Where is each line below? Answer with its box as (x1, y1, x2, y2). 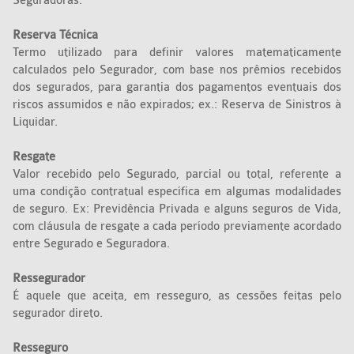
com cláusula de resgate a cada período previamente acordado (13, 220, 341, 234)
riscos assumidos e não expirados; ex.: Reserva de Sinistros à (13, 98, 341, 112)
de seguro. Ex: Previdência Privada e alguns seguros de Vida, (13, 202, 341, 217)
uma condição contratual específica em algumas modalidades (13, 185, 341, 199)
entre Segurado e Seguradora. (13, 237, 174, 251)
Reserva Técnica (13, 28, 99, 43)
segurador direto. (13, 307, 107, 321)
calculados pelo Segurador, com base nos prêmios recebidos (13, 63, 341, 77)
